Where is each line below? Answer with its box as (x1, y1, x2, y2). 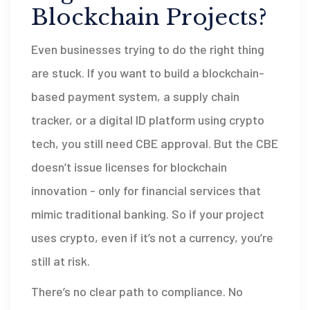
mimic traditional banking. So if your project (31, 206, 264, 221)
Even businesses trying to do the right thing (31, 41, 264, 57)
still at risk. (31, 253, 90, 268)
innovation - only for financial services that (31, 182, 261, 198)
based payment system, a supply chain (31, 88, 239, 104)
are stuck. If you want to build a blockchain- (31, 64, 264, 80)
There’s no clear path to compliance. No (31, 283, 243, 299)
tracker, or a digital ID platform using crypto (31, 111, 264, 127)
